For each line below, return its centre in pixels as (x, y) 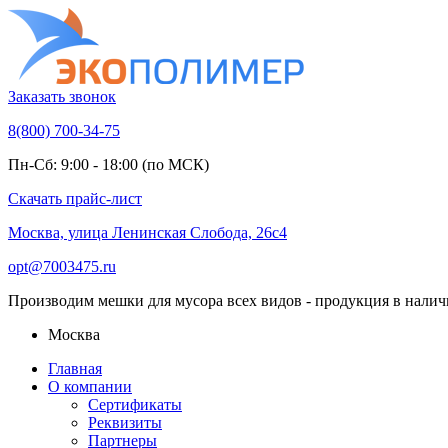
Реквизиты (125, 422)
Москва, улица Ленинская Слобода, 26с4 (147, 232)
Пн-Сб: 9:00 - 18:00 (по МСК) (108, 164)
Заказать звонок (62, 96)
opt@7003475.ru (62, 266)
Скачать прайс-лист (75, 198)
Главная (75, 368)
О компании (90, 386)
